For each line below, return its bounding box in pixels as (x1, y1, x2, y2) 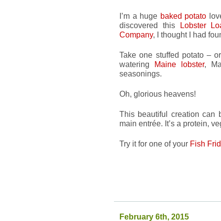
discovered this (119, 21, 180, 30)
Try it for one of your (119, 139, 190, 148)
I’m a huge (119, 11, 160, 20)
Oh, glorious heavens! (119, 89, 196, 98)
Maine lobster (154, 60, 204, 69)
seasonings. (119, 69, 162, 78)
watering (119, 60, 154, 69)
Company (119, 30, 153, 39)
